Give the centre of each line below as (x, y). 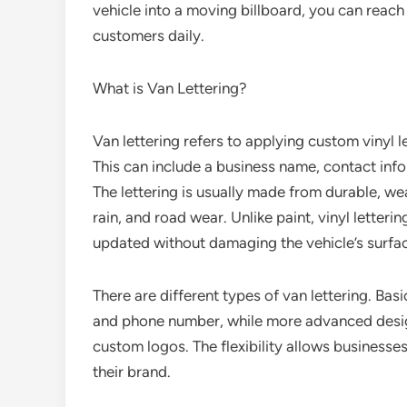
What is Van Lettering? (170, 88)
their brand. (132, 372)
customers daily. (149, 35)
